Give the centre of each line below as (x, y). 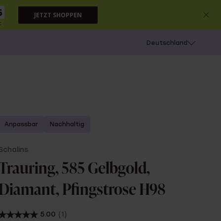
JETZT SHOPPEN (58, 15)
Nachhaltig (67, 124)
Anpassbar (21, 124)
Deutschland (167, 43)
